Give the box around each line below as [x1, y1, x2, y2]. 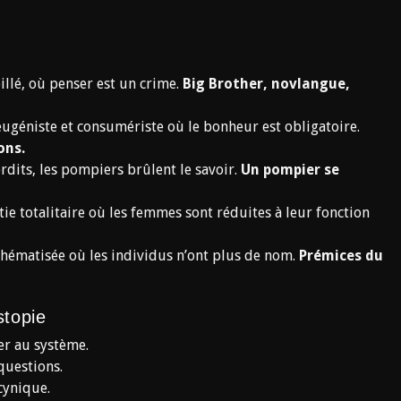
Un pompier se [241, 161, 339, 178]
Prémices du [299, 247, 383, 264]
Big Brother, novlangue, [183, 75, 350, 92]
